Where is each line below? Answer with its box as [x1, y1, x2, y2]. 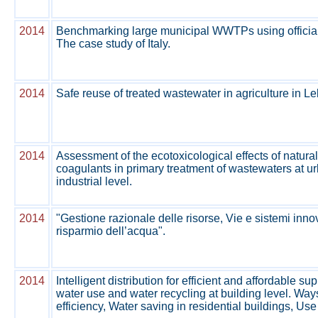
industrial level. [56, 175, 132, 187]
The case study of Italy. [56, 38, 170, 50]
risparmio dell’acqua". [56, 225, 165, 237]
